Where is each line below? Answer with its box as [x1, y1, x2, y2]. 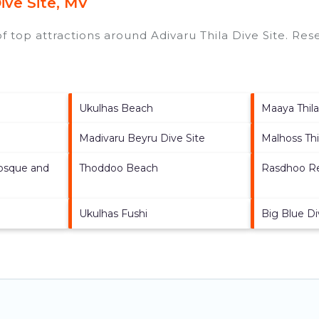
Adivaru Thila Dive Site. [151, 28, 288, 42]
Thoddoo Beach [78, 161, 158, 174]
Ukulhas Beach [78, 101, 153, 115]
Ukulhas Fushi [78, 206, 147, 220]
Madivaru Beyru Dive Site [78, 131, 205, 145]
